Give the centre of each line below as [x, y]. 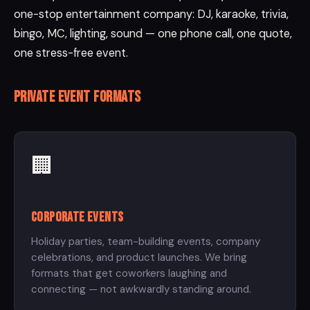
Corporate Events [77, 218]
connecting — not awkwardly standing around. [141, 290]
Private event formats [77, 98]
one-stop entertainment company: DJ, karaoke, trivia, [151, 15]
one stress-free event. [71, 53]
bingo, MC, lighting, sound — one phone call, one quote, [153, 34]
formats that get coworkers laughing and [129, 274]
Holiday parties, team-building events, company [146, 242]
